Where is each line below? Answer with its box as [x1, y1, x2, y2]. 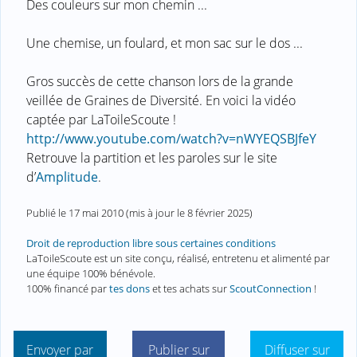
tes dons [109, 281, 150, 296]
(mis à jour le [124, 205, 187, 220]
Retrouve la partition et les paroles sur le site [26, 148, 277, 167]
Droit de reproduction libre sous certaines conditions [26, 236, 276, 251]
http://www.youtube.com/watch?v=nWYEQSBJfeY [26, 129, 316, 147]
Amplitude [36, 167, 98, 186]
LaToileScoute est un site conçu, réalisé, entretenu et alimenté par [26, 251, 330, 266]
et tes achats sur [150, 281, 229, 296]
